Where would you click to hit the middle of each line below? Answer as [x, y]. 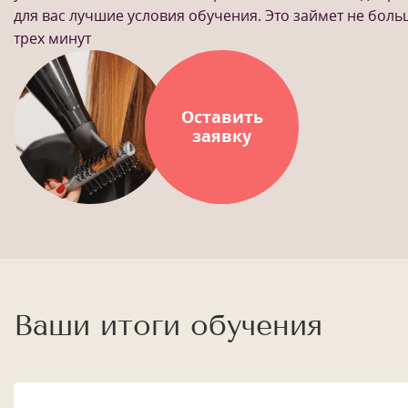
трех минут [52, 38]
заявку [222, 136]
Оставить [222, 117]
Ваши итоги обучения [168, 325]
